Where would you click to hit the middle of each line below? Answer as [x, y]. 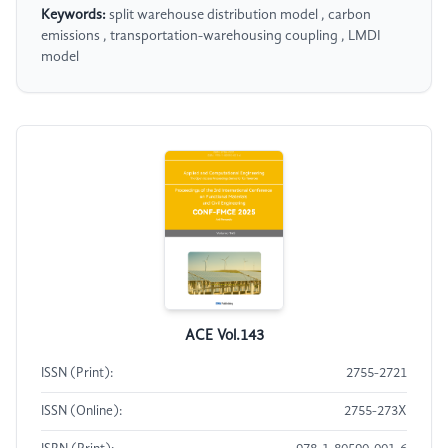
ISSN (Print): [77, 374]
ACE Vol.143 [224, 336]
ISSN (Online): [81, 412]
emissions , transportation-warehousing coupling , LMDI [211, 36]
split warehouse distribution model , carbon [238, 15]
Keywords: [73, 15]
